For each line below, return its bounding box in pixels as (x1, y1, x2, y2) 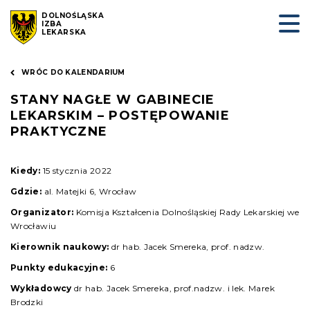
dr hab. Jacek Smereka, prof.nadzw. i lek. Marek (71, 283, 275, 293)
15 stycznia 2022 (40, 165, 112, 176)
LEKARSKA (42, 28, 86, 37)
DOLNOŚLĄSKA (42, 11, 104, 20)
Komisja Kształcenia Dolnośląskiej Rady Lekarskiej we (73, 207, 300, 217)
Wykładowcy (10, 283, 72, 293)
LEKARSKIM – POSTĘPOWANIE (10, 108, 230, 123)
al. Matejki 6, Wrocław (42, 186, 137, 197)
